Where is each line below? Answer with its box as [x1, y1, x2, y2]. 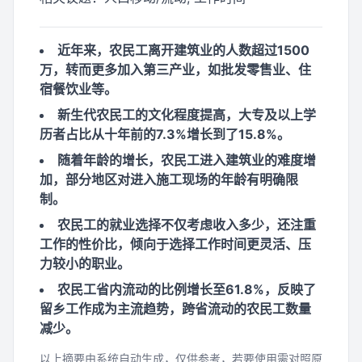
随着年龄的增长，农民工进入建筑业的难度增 [57, 152, 316, 168]
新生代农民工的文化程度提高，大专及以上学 [57, 107, 316, 123]
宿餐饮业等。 [40, 81, 117, 97]
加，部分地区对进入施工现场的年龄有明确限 [40, 171, 298, 187]
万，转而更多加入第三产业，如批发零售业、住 [40, 61, 311, 78]
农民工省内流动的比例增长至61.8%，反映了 [57, 281, 316, 297]
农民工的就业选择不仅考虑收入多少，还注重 [57, 217, 316, 233]
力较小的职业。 [40, 255, 130, 271]
